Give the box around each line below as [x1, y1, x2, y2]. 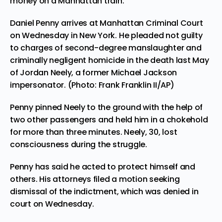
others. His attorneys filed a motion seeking [10, 173, 180, 185]
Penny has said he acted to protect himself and [10, 161, 195, 172]
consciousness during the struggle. [10, 138, 147, 150]
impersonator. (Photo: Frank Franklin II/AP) [10, 79, 174, 91]
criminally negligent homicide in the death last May [10, 54, 209, 66]
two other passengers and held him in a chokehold [10, 113, 208, 125]
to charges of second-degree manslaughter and [10, 42, 202, 54]
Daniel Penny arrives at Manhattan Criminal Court [10, 17, 203, 29]
